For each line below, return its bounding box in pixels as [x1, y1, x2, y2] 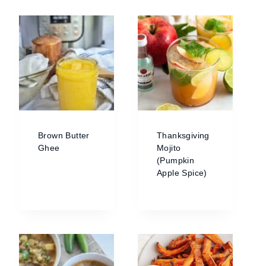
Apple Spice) [157, 168, 207, 178]
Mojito [157, 143, 181, 153]
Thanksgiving [157, 131, 210, 140]
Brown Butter [38, 131, 90, 140]
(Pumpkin [157, 156, 195, 165]
